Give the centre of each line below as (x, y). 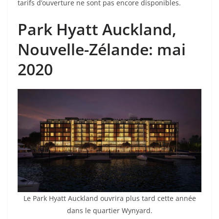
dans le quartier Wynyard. (109, 211)
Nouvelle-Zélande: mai (102, 49)
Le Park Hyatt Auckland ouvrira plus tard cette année (109, 198)
